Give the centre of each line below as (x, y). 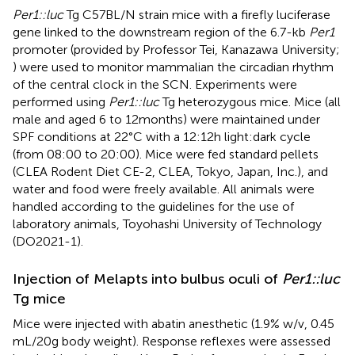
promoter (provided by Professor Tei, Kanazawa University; (176, 50)
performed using (61, 102)
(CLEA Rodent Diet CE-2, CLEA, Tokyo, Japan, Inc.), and (170, 172)
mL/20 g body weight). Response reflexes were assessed (172, 342)
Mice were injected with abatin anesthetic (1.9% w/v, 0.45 (174, 324)
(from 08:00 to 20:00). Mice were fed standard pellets (166, 155)
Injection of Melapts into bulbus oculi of (147, 279)
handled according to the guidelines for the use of (153, 207)
